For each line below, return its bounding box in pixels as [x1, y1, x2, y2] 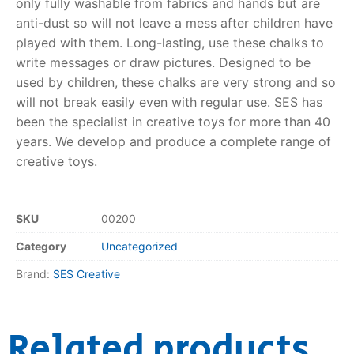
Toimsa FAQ [43, 62, 121, 83]
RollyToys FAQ [43, 22, 137, 43]
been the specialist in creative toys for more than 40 [16, 113, 330, 130]
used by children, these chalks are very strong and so [16, 73, 336, 90]
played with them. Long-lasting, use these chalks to [16, 34, 324, 51]
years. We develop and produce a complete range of [16, 133, 331, 149]
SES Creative [53, 267, 120, 281]
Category [16, 239, 66, 254]
